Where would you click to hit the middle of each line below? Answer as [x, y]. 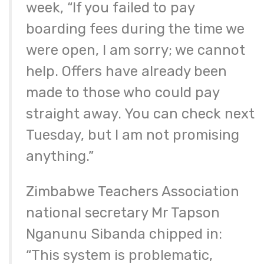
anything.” [60, 156]
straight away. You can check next [140, 114]
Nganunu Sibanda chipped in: [124, 234]
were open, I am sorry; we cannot [136, 50]
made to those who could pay [123, 93]
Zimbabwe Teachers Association [133, 192]
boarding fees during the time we [135, 29]
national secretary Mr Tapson [123, 213]
